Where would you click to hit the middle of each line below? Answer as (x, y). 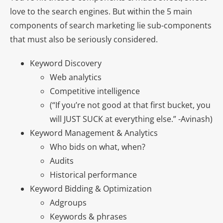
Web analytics (76, 77)
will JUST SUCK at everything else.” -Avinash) (131, 119)
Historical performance (93, 175)
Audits (62, 161)
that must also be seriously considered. (84, 39)
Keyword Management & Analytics (94, 133)
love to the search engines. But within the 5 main (101, 11)
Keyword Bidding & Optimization (91, 189)
